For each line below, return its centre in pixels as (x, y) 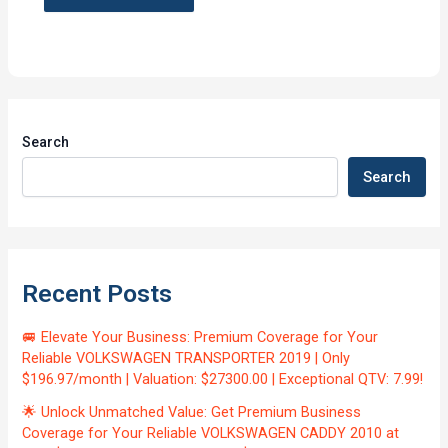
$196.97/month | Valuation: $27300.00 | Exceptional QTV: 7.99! (223, 379)
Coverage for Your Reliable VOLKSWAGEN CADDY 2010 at (211, 433)
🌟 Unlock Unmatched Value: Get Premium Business (192, 412)
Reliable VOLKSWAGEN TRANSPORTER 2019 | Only (186, 358)
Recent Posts (97, 293)
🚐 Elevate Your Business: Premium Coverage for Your (200, 337)
